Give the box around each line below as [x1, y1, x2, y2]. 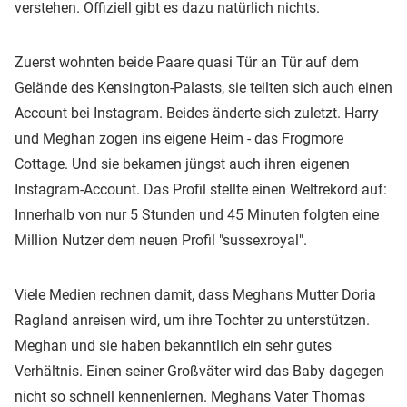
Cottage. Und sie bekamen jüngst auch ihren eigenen [15, 154, 350, 173]
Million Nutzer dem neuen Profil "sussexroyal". [15, 231, 307, 249]
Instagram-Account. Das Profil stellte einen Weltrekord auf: [15, 180, 387, 198]
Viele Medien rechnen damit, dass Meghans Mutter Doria [15, 285, 376, 303]
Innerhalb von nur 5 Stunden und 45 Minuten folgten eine [15, 205, 379, 223]
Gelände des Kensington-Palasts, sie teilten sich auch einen [15, 78, 392, 96]
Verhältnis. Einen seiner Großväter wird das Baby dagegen [15, 362, 384, 380]
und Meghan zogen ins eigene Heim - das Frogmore [15, 129, 343, 147]
